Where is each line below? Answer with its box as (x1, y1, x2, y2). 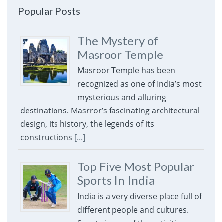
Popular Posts (17, 5, 80, 17)
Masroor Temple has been (77, 65, 175, 76)
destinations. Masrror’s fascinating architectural (20, 105, 200, 116)
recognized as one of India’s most (77, 78, 202, 90)
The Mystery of (77, 33, 159, 48)
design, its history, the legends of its (20, 118, 154, 130)
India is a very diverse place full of (77, 191, 202, 202)
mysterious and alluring (77, 92, 166, 103)
